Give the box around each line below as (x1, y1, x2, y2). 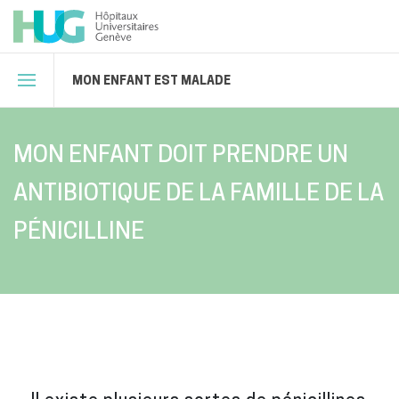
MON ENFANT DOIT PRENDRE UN (13, 140, 348, 167)
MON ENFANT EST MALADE (72, 72, 231, 87)
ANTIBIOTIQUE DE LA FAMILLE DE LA (13, 178, 384, 206)
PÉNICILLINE (13, 216, 144, 244)
